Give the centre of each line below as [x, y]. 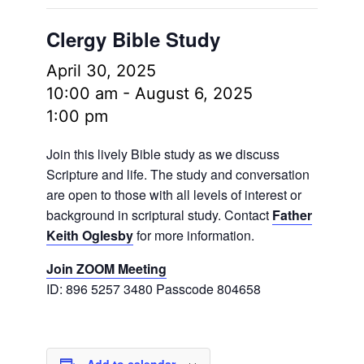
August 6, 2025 [193, 93]
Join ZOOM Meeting [106, 269]
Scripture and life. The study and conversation [178, 174]
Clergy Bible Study [133, 39]
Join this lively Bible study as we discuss [162, 154]
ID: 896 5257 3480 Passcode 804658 [153, 289]
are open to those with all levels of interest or [173, 195]
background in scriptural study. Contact [159, 215]
